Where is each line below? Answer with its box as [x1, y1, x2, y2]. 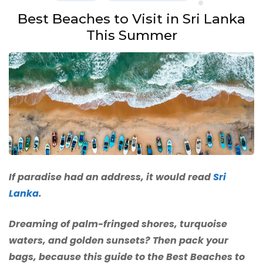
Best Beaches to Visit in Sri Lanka [18, 10, 245, 27]
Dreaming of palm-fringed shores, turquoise [9, 217, 227, 231]
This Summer [86, 26, 177, 43]
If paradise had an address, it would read [9, 170, 213, 184]
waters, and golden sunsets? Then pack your [9, 234, 228, 248]
